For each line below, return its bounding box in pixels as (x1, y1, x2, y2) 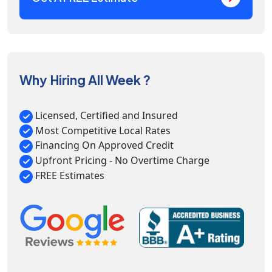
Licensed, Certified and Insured (33, 109, 178, 122)
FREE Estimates (33, 168, 104, 182)
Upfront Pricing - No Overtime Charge (33, 154, 209, 168)
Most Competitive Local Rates (33, 123, 171, 137)
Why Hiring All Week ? (19, 72, 151, 88)
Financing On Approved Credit (33, 138, 174, 152)
